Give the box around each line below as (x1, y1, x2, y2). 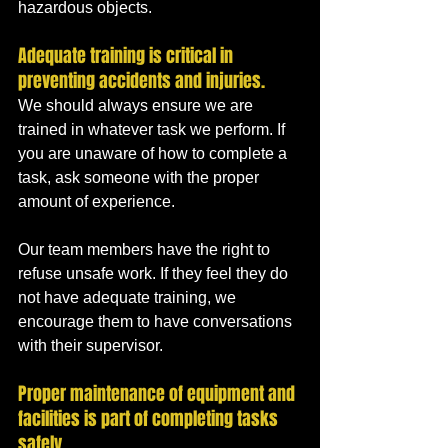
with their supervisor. (18, 336, 163, 354)
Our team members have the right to (18, 240, 274, 258)
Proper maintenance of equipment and (18, 380, 299, 407)
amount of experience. (18, 192, 179, 210)
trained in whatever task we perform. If (18, 120, 289, 138)
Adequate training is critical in (18, 42, 237, 69)
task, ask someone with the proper (18, 168, 263, 186)
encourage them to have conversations (18, 312, 296, 330)
